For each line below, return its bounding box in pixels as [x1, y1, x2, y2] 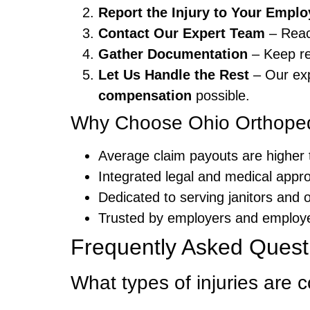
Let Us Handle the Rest [98, 67, 249, 83]
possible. [192, 88, 250, 104]
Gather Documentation [98, 46, 248, 62]
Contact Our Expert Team [98, 26, 265, 42]
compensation [98, 88, 192, 104]
